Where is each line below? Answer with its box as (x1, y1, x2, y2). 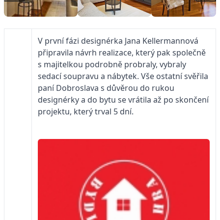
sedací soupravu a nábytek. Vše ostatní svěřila (38, 70, 208, 82)
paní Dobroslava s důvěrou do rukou (38, 82, 174, 93)
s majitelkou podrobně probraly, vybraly (38, 58, 186, 70)
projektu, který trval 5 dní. (38, 106, 136, 117)
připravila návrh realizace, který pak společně (38, 47, 206, 58)
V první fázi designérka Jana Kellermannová (38, 35, 198, 46)
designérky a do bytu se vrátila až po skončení (38, 94, 209, 105)
